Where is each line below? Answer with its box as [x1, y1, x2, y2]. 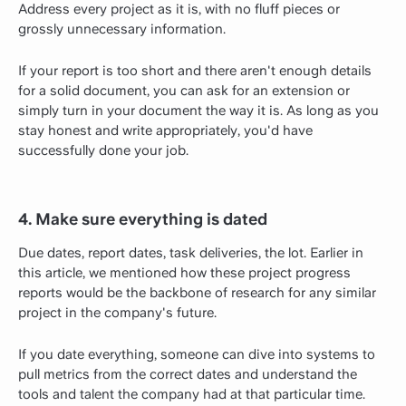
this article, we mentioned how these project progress [18, 265, 351, 282]
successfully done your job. [18, 142, 188, 159]
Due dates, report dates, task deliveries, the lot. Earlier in [18, 245, 363, 262]
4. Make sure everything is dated [18, 208, 267, 228]
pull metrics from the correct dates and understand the [18, 366, 357, 383]
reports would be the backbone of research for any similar [18, 285, 376, 302]
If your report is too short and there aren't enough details [18, 63, 372, 80]
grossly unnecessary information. [18, 21, 226, 38]
